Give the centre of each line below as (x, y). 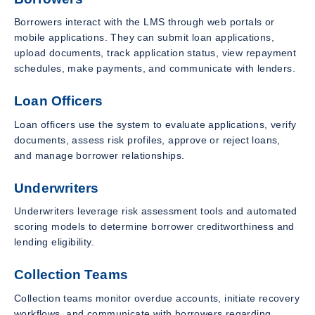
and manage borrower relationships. (99, 155)
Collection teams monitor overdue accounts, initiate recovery (157, 298)
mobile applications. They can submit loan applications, (144, 38)
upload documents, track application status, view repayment (155, 53)
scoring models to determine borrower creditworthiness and (154, 227)
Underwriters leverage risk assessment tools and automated (156, 211)
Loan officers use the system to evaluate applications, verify (155, 124)
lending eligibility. (54, 242)
